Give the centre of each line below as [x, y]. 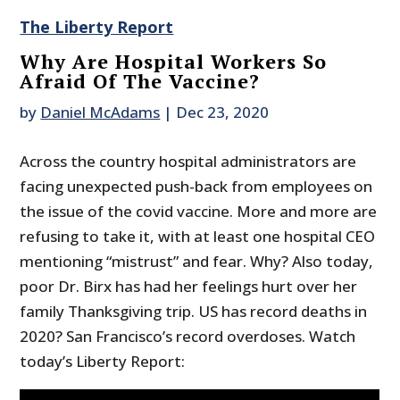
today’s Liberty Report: [103, 362]
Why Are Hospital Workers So [174, 62]
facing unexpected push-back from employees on [196, 187]
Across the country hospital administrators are [188, 162]
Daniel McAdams [100, 112]
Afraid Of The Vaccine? [140, 81]
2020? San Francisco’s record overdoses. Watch [188, 337]
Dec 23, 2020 [223, 112]
